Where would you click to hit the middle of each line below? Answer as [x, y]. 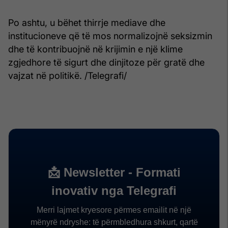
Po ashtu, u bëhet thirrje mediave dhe [87, 22]
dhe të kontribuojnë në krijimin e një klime [95, 49]
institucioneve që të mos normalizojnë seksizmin [110, 36]
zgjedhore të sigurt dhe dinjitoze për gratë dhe [106, 62]
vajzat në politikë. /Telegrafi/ [67, 75]
